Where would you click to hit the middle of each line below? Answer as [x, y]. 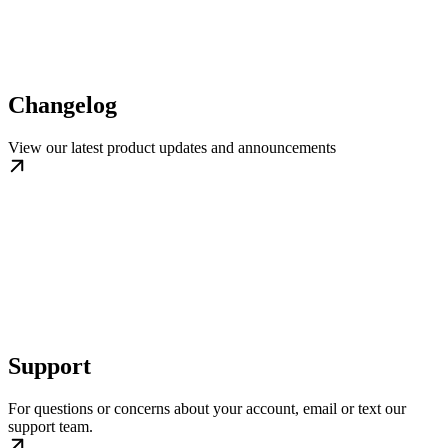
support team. [50, 426]
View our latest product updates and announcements [172, 147]
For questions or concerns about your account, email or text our [207, 408]
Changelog [62, 104]
